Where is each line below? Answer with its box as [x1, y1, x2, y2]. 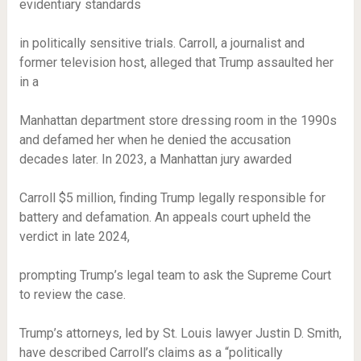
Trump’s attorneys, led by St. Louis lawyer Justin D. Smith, [19, 326, 342, 341]
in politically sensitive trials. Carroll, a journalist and [19, 35, 305, 51]
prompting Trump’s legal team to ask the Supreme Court [19, 268, 331, 283]
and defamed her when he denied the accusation [19, 132, 291, 147]
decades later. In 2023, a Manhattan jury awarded [19, 151, 292, 167]
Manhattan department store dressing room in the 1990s [19, 113, 337, 128]
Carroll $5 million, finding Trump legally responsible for [19, 190, 326, 205]
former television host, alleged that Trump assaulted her [19, 55, 334, 70]
